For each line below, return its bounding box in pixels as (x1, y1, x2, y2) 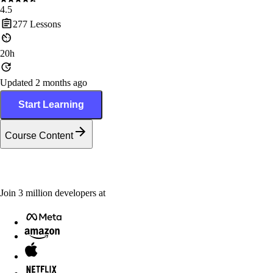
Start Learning (18, 99, 84, 110)
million (23, 187, 52, 198)
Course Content (5, 130, 73, 141)
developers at (55, 187, 105, 198)
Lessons (27, 18, 61, 29)
